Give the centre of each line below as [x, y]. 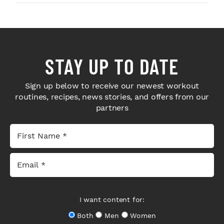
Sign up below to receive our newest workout [112, 85]
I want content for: [112, 199]
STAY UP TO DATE [112, 66]
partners [112, 107]
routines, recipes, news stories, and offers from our [112, 96]
